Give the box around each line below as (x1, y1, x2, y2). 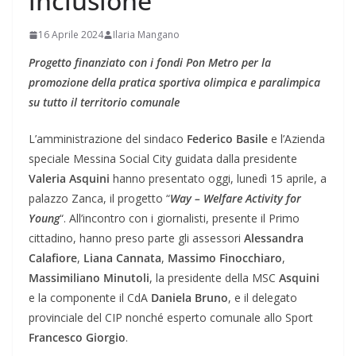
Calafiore (29, 250, 77, 266)
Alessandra (244, 230, 304, 246)
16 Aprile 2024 (38, 28, 103, 42)
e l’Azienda (268, 131, 325, 147)
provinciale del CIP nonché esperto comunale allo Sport (29, 310, 313, 326)
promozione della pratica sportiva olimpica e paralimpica (29, 75, 320, 91)
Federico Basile (187, 131, 268, 147)
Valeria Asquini (29, 171, 110, 187)
